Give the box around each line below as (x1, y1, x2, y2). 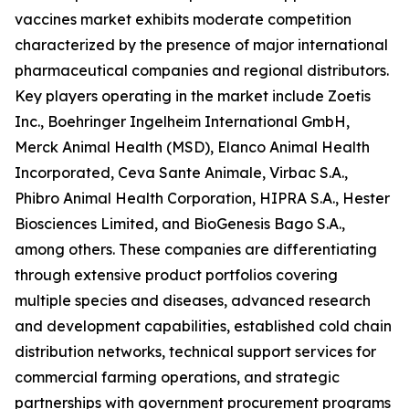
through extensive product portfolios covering (15, 266, 338, 285)
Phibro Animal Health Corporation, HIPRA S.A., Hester (15, 189, 390, 208)
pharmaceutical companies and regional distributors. (15, 61, 389, 80)
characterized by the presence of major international (15, 36, 388, 55)
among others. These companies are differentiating (15, 240, 377, 259)
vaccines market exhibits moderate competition (15, 10, 351, 29)
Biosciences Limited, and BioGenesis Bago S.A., (15, 215, 345, 234)
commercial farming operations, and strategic (15, 368, 340, 387)
